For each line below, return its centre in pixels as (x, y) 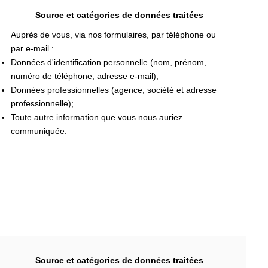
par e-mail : (32, 48)
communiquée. (39, 131)
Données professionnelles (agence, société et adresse (113, 90)
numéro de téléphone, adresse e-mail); (84, 76)
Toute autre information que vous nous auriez (96, 117)
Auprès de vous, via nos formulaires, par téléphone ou (113, 35)
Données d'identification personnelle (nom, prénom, (108, 62)
